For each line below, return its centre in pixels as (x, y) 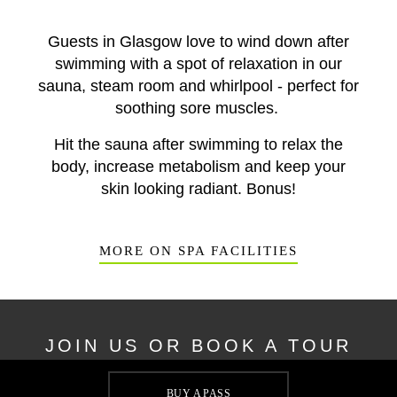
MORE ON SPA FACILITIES (198, 251)
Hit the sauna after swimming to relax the (198, 144)
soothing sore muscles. (198, 108)
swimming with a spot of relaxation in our (198, 64)
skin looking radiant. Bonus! (198, 189)
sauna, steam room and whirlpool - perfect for (198, 86)
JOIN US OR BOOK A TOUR (198, 346)
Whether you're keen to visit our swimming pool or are (198, 380)
